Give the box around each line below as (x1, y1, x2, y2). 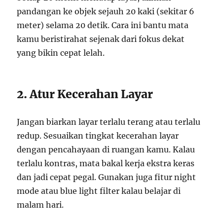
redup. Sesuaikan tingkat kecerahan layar (17, 131, 179, 141)
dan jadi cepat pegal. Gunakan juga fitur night (17, 172, 196, 183)
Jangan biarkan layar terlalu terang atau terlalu (17, 117, 201, 127)
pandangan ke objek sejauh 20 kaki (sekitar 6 (17, 6, 195, 17)
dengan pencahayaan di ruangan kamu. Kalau (17, 145, 195, 155)
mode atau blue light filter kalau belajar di (17, 186, 181, 196)
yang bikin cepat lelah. (17, 48, 105, 58)
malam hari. (17, 200, 64, 210)
